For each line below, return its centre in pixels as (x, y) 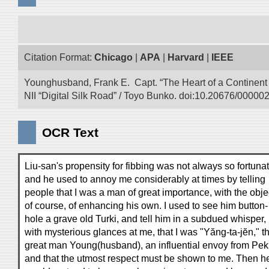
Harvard (186, 57)
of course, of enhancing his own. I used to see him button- (146, 206)
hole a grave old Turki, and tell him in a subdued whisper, (145, 219)
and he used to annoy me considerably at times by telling (145, 179)
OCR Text (70, 132)
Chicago (113, 57)
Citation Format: (59, 57)
